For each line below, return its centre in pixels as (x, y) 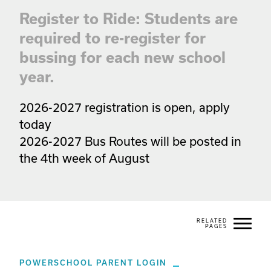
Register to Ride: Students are (129, 19)
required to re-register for (113, 38)
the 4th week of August (84, 158)
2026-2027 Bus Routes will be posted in (130, 142)
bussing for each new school (122, 58)
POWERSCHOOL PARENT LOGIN (93, 263)
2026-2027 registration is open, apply (125, 108)
